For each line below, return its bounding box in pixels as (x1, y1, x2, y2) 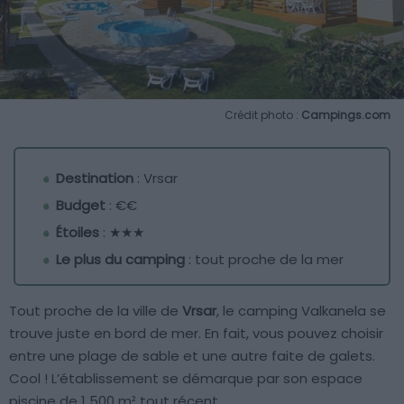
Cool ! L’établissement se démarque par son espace (9, 368, 363, 388)
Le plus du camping (56, 249, 185, 269)
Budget (56, 195, 106, 215)
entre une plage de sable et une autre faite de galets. (9, 345, 375, 365)
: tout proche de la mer (185, 249, 344, 269)
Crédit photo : (225, 106, 301, 123)
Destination (56, 168, 133, 188)
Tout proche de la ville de (9, 300, 182, 320)
